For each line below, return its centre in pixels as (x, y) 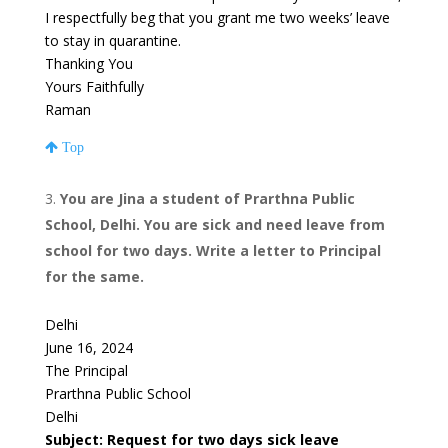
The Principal (86, 371)
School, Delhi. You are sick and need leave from (214, 225)
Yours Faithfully (94, 87)
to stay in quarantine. (112, 41)
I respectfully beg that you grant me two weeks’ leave (217, 18)
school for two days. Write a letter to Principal (212, 251)
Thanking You (88, 64)
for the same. (94, 277)
